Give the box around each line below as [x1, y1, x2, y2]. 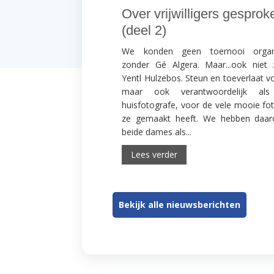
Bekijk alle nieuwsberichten [119, 199, 241, 211]
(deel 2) [122, 23, 167, 39]
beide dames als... [122, 126, 192, 138]
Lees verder [131, 149, 178, 161]
